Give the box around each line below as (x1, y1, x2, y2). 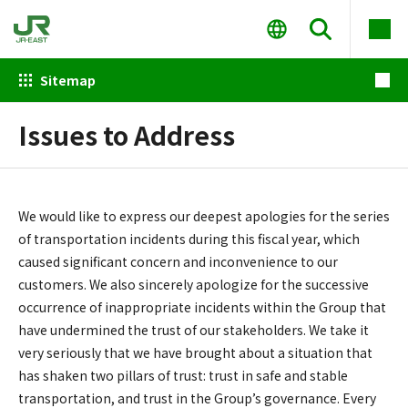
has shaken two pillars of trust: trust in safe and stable (18, 366, 348, 384)
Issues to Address (18, 117, 235, 153)
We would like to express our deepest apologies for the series (18, 207, 390, 225)
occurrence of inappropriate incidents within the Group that (18, 298, 386, 316)
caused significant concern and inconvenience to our (18, 252, 338, 270)
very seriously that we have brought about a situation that (18, 343, 372, 362)
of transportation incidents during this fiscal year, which (18, 229, 360, 248)
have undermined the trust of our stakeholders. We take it (18, 321, 369, 339)
